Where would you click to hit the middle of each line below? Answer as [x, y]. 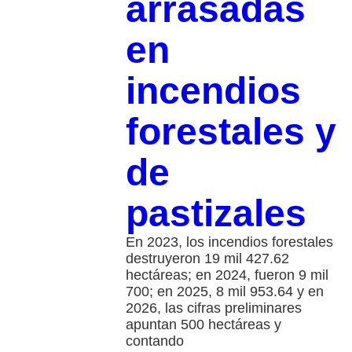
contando [154, 341]
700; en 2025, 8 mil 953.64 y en [224, 292]
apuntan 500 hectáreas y [203, 325]
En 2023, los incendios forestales [229, 242]
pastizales [216, 214]
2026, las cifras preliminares [213, 308]
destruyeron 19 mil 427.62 [207, 259]
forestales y [231, 132]
